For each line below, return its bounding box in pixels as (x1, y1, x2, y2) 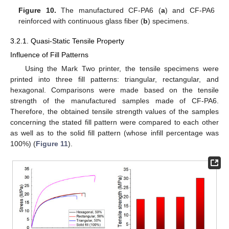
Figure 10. (18, 6, 56, 15)
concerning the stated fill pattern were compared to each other (10, 118, 219, 126)
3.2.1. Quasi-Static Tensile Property (10, 36, 124, 45)
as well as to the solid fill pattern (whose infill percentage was (10, 128, 219, 137)
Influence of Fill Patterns (10, 50, 88, 59)
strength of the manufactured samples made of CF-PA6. (10, 96, 219, 105)
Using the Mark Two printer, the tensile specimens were (25, 64, 219, 73)
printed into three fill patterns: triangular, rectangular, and (10, 75, 219, 83)
